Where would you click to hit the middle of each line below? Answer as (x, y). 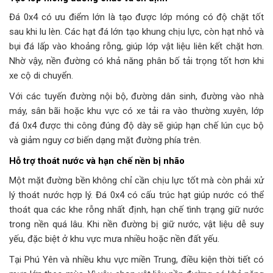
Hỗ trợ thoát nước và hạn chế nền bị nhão (97, 161)
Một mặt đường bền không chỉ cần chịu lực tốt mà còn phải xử (136, 180)
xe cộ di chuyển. (41, 76)
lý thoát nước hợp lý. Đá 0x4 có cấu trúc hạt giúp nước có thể (136, 195)
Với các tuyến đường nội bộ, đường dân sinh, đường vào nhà (136, 97)
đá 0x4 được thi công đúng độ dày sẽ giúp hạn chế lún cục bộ (136, 126)
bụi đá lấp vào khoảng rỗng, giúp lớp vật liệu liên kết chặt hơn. (136, 47)
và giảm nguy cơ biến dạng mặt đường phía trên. (105, 140)
